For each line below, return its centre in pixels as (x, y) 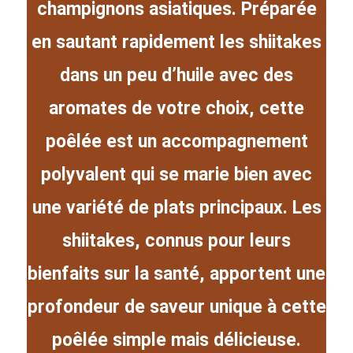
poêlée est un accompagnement (176, 141)
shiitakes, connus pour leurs (176, 240)
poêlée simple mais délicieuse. (176, 340)
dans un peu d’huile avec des (176, 75)
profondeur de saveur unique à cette (176, 307)
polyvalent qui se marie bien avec (176, 174)
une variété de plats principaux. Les (176, 207)
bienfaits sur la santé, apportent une (176, 273)
